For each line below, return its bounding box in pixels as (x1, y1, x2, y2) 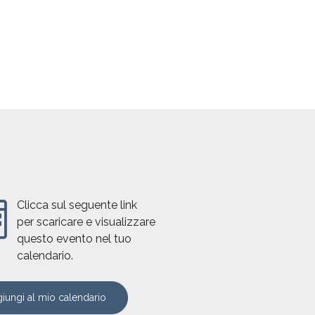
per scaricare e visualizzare (16, 214, 155, 229)
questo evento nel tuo (16, 231, 131, 245)
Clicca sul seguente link (16, 198, 137, 212)
